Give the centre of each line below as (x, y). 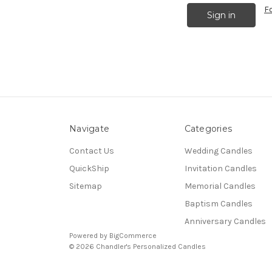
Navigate (89, 128)
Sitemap (86, 186)
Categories (208, 128)
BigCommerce (133, 235)
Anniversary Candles (225, 221)
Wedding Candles (218, 151)
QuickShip (89, 168)
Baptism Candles (218, 203)
